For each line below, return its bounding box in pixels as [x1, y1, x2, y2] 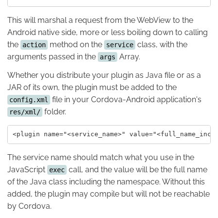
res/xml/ [9, 108, 40, 116]
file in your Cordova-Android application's [50, 94, 201, 104]
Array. [117, 52, 140, 61]
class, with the [135, 39, 187, 49]
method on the [48, 39, 104, 49]
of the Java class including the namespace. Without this [7, 177, 205, 186]
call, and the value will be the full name [67, 164, 207, 174]
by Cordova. [7, 201, 52, 211]
